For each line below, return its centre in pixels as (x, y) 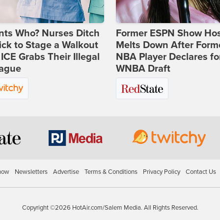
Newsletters (31, 172)
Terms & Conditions (111, 172)
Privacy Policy (161, 172)
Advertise (66, 172)
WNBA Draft (143, 69)
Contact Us (201, 172)
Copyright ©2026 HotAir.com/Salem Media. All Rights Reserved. (110, 208)
